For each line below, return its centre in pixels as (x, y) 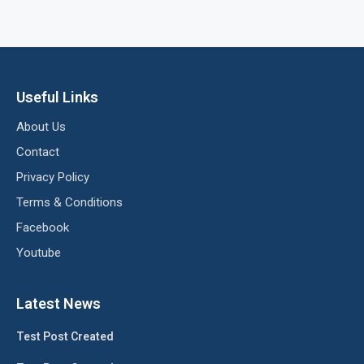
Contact (38, 152)
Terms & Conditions (69, 202)
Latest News (58, 303)
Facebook (43, 227)
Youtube (39, 253)
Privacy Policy (53, 177)
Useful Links (57, 97)
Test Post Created (65, 336)
